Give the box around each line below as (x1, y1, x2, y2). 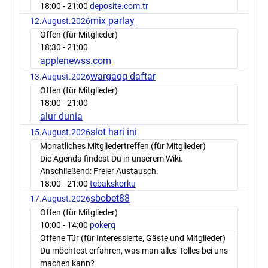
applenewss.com (40, 54, 111, 66)
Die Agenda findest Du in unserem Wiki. (40, 153, 183, 163)
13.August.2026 (30, 71, 90, 81)
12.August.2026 (30, 16, 90, 26)
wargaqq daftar (90, 70, 156, 82)
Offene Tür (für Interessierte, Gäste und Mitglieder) (40, 233, 226, 243)
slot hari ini (90, 126, 137, 138)
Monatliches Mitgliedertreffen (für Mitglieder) (40, 141, 206, 151)
